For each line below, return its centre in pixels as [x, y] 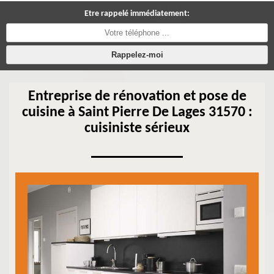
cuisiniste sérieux [137, 128]
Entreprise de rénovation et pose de [137, 97]
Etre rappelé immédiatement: [137, 14]
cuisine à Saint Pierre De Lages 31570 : [137, 113]
